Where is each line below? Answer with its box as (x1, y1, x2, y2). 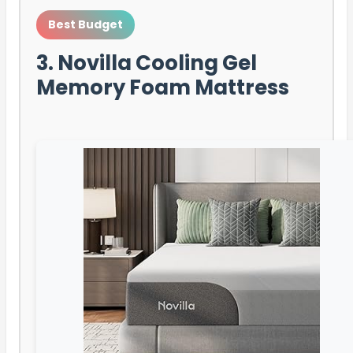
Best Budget (48, 17, 123, 33)
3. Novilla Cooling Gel (36, 49, 257, 78)
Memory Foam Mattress (36, 73, 289, 102)
